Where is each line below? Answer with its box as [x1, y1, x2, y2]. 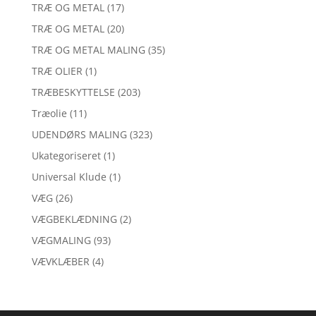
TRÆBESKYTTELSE [31, 85, 115, 99]
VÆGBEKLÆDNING [31, 212, 117, 226]
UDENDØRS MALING [31, 128, 127, 142]
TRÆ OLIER [31, 64, 83, 78]
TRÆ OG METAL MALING [31, 43, 145, 57]
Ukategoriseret [31, 149, 101, 163]
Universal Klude [31, 170, 107, 184]
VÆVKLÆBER [31, 255, 90, 269]
